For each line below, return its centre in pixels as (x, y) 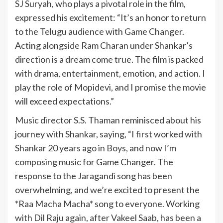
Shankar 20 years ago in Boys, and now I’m (96, 148)
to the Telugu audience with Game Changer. (100, 32)
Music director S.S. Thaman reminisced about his (108, 120)
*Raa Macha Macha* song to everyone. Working (107, 204)
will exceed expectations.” (64, 101)
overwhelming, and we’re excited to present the (107, 190)
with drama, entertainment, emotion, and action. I (110, 73)
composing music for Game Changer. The (94, 162)
